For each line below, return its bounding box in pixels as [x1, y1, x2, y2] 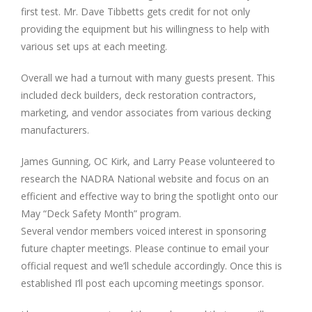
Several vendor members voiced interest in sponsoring [21, 224, 266, 237]
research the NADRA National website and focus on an [21, 172, 269, 185]
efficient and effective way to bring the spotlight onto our [21, 189, 278, 203]
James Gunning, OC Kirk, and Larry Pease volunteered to [21, 155, 275, 168]
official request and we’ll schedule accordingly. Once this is [21, 259, 282, 272]
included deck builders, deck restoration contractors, [21, 88, 256, 102]
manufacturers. [21, 123, 89, 136]
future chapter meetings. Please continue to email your [21, 242, 269, 255]
